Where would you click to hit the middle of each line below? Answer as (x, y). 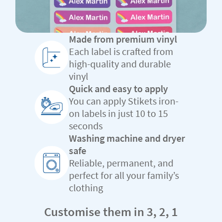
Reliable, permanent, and (121, 163)
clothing (86, 188)
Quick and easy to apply (118, 89)
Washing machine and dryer (127, 138)
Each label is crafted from (121, 52)
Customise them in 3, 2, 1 (111, 212)
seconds (86, 126)
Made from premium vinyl (123, 39)
